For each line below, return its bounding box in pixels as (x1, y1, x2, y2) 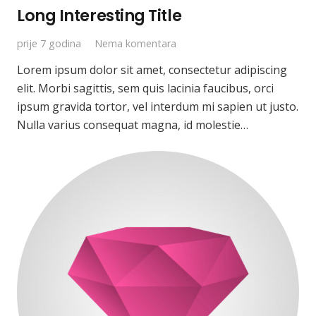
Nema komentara (95, 36, 177, 50)
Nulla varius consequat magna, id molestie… (17, 117, 248, 133)
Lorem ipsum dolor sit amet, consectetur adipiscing (17, 62, 287, 78)
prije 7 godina (17, 36, 81, 50)
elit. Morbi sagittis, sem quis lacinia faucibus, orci (17, 80, 274, 97)
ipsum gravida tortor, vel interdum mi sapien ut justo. (17, 99, 298, 115)
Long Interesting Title (17, 4, 182, 27)
